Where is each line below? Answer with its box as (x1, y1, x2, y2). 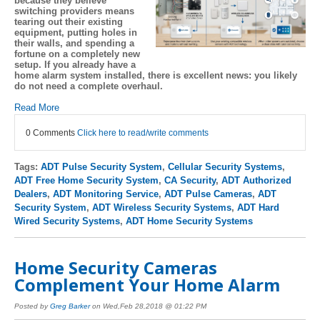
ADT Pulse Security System (41, 161, 162, 172)
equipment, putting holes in (14, 26, 137, 38)
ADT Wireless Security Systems (92, 201, 231, 213)
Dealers (14, 188, 47, 199)
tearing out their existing (14, 16, 123, 27)
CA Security (164, 174, 216, 186)
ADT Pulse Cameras (164, 188, 252, 199)
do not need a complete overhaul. (14, 80, 163, 91)
